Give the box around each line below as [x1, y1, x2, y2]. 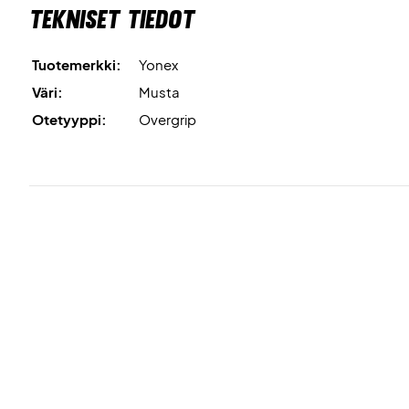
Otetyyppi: [32, 110, 107, 128]
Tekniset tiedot [29, 4, 194, 35]
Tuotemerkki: [32, 56, 121, 73]
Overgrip [139, 110, 196, 128]
